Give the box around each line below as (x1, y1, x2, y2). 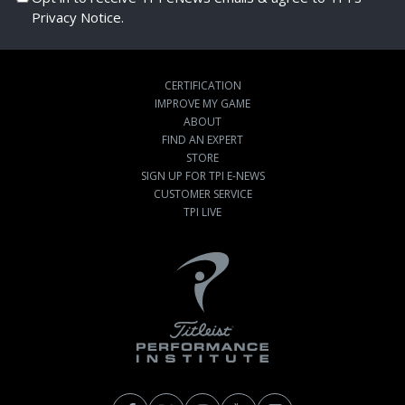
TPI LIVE (184, 204, 221, 220)
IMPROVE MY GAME (155, 96, 250, 111)
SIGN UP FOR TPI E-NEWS (140, 168, 265, 184)
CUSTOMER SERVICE (153, 186, 252, 202)
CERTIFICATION (164, 78, 241, 93)
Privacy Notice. (32, 8, 124, 26)
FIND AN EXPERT (162, 132, 243, 147)
